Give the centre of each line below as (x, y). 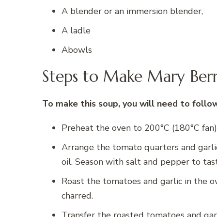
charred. (77, 195)
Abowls (77, 50)
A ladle (76, 30)
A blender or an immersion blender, (132, 11)
